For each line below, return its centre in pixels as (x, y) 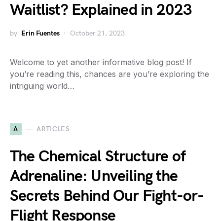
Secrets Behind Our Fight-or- (107, 196)
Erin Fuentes (40, 33)
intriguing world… (42, 86)
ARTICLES (53, 129)
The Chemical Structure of (98, 156)
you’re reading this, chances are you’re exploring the (110, 74)
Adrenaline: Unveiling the (94, 176)
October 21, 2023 (97, 33)
